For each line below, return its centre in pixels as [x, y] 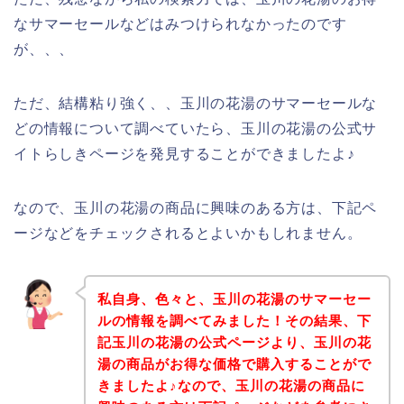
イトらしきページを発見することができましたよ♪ [184, 154]
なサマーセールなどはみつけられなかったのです [180, 24]
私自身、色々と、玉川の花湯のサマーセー [234, 298]
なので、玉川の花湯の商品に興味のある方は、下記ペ [196, 208]
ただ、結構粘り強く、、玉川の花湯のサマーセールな [196, 104]
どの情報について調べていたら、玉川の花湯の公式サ [196, 129]
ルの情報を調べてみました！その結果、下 [234, 320]
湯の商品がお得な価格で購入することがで [234, 363]
